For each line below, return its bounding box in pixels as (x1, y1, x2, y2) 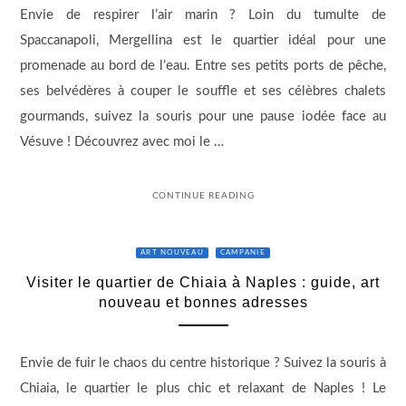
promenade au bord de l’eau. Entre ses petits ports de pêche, (19, 59, 387, 73)
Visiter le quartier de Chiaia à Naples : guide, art (26, 274, 380, 290)
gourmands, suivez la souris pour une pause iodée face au (19, 110, 387, 124)
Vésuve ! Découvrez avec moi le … (19, 135, 224, 150)
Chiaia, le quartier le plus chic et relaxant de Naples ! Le (19, 382, 387, 396)
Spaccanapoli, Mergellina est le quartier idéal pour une (19, 34, 387, 48)
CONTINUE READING (151, 190, 255, 200)
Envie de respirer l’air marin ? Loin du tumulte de (19, 8, 387, 23)
